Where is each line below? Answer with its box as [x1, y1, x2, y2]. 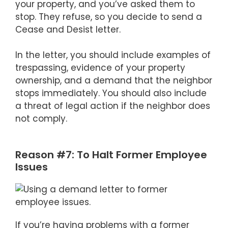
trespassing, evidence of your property [15, 62, 185, 74]
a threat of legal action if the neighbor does [15, 100, 210, 112]
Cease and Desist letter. [15, 23, 121, 36]
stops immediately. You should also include [15, 87, 207, 100]
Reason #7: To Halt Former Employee [15, 147, 207, 162]
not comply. [15, 112, 67, 125]
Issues [15, 159, 48, 174]
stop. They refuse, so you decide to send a [15, 10, 202, 23]
